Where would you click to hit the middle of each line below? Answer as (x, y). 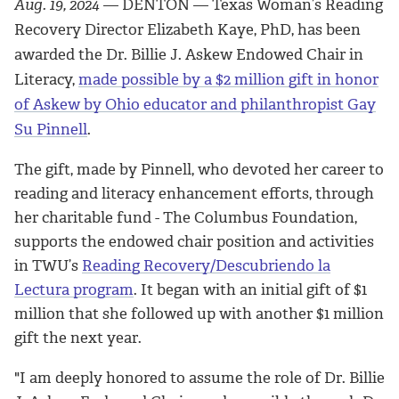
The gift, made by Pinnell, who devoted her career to (199, 169)
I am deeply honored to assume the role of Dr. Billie (202, 377)
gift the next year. (78, 337)
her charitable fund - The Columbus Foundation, (186, 217)
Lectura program (74, 289)
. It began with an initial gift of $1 (250, 289)
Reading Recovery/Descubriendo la (206, 265)
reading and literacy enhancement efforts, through (194, 193)
